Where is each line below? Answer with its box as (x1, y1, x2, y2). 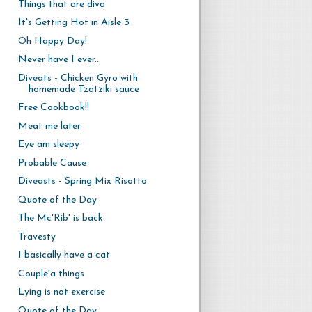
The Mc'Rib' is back (17, 213, 103, 224)
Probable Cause (17, 157, 86, 169)
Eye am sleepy (17, 139, 79, 150)
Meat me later (17, 120, 81, 132)
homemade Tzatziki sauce (28, 84, 139, 95)
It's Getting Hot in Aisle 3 (17, 17, 130, 28)
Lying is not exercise (17, 287, 105, 297)
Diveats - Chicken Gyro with (17, 72, 138, 84)
